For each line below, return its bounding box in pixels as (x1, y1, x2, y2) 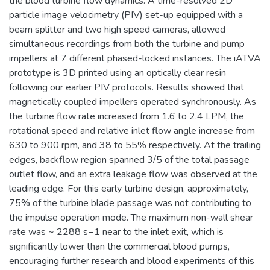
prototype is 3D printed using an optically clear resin (9, 66, 226, 80)
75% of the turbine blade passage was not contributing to (9, 196, 251, 210)
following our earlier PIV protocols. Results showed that (9, 80, 244, 94)
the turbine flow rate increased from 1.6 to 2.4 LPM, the (9, 109, 244, 123)
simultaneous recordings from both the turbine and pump (9, 37, 245, 51)
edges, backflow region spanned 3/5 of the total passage (9, 152, 250, 166)
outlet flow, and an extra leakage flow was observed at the (9, 167, 257, 181)
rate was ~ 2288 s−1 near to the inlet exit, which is (9, 225, 224, 239)
